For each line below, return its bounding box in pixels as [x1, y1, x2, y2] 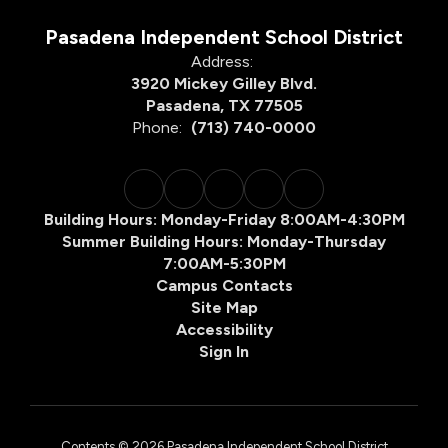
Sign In [199, 341, 249, 361]
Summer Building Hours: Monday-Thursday [62, 231, 386, 251]
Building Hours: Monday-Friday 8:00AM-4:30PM [43, 209, 405, 229]
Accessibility [175, 319, 273, 339]
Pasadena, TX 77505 [145, 95, 303, 115]
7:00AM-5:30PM [162, 253, 286, 273]
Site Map [190, 297, 258, 317]
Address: [190, 51, 253, 71]
